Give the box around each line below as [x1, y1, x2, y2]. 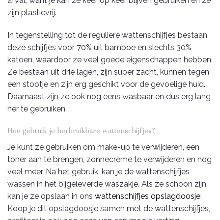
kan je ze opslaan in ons [7, 192, 95, 201]
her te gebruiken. [7, 104, 67, 113]
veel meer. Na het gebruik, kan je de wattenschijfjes [7, 167, 190, 177]
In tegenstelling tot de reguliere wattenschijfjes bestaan [7, 30, 207, 40]
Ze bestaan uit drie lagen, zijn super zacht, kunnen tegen [7, 67, 209, 77]
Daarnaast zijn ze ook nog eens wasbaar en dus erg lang [7, 91, 211, 101]
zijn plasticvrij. [7, 7, 56, 17]
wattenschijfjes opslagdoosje [95, 192, 200, 201]
